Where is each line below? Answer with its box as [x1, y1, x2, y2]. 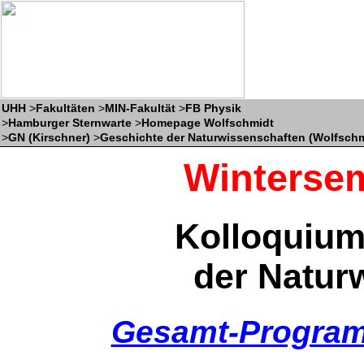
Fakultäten [36, 102, 95, 115]
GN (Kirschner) [8, 131, 90, 144]
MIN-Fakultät [105, 102, 175, 115]
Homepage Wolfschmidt [141, 116, 274, 129]
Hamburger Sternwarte [8, 116, 132, 129]
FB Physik [185, 102, 241, 115]
